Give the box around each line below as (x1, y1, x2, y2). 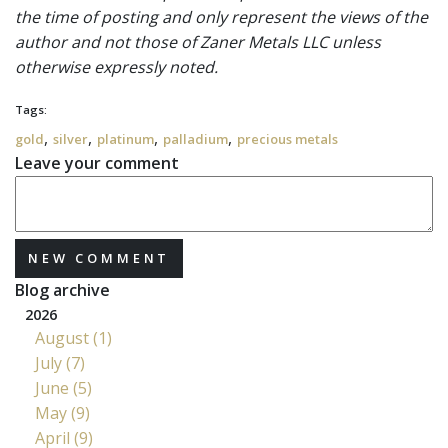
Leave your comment (15, 152, 179, 174)
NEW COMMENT (28, 249, 171, 268)
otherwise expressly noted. (15, 56, 218, 78)
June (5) (35, 376, 92, 399)
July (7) (35, 351, 85, 374)
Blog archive (15, 278, 110, 301)
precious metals (237, 130, 338, 148)
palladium (163, 130, 228, 148)
